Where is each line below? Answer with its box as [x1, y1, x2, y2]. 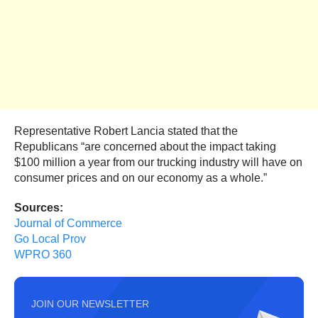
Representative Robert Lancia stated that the [14, 125, 238, 138]
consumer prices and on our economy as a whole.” [14, 172, 267, 185]
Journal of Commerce [14, 217, 122, 230]
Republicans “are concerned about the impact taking [14, 141, 276, 153]
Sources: [14, 202, 63, 214]
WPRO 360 [14, 248, 72, 261]
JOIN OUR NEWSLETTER [31, 298, 149, 310]
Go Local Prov [14, 233, 86, 246]
